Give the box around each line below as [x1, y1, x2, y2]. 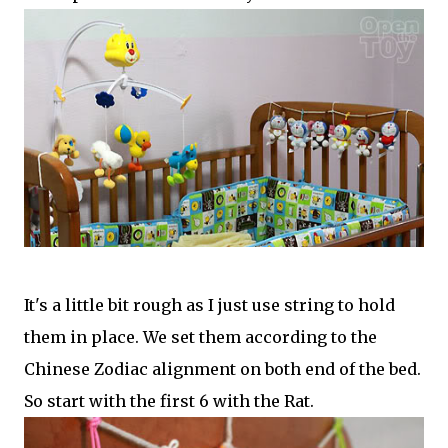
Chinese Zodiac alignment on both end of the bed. [24, 359, 421, 380]
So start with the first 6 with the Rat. [24, 391, 314, 412]
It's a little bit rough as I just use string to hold [24, 295, 395, 316]
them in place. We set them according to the [24, 327, 377, 348]
